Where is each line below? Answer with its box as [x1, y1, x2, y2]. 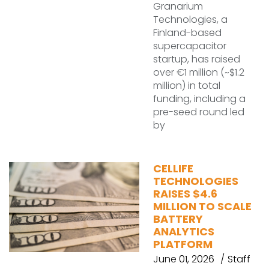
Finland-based [153, 26, 222, 40]
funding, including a [153, 92, 246, 106]
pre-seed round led [153, 105, 244, 119]
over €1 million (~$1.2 [153, 65, 244, 79]
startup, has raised [153, 52, 240, 66]
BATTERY [153, 211, 203, 226]
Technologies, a [153, 13, 228, 26]
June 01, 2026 [153, 252, 214, 266]
